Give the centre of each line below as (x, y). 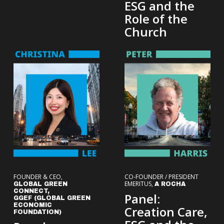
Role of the (156, 18)
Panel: (142, 198)
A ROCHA (170, 184)
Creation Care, (166, 211)
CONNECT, (31, 191)
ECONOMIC (32, 205)
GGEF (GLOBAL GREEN (52, 198)
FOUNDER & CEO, (38, 176)
